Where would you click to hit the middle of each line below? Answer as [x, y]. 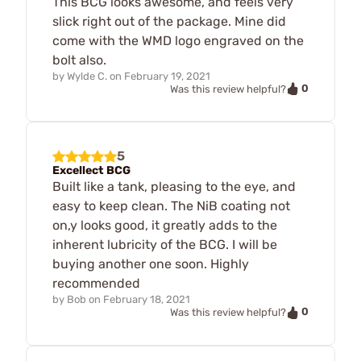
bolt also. [79, 60]
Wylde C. [87, 76]
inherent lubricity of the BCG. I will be [165, 245]
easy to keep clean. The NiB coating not [171, 206]
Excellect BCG [91, 171]
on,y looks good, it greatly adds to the [165, 226]
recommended [96, 284]
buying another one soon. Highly [151, 264]
